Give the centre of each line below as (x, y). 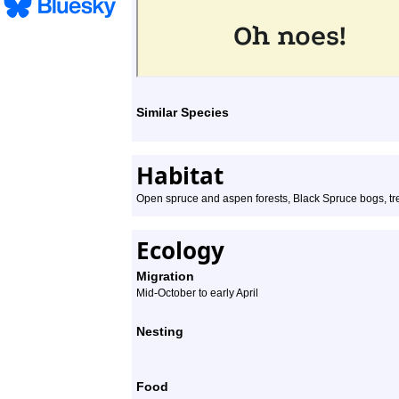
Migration (165, 276)
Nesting (160, 331)
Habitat (180, 175)
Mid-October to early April (197, 293)
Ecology (180, 250)
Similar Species (183, 112)
